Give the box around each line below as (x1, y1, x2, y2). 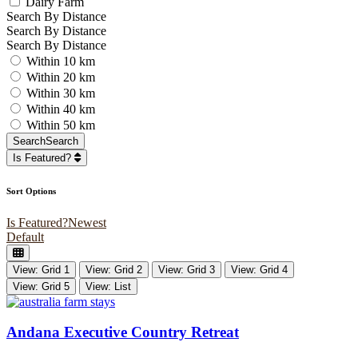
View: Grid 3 (158, 263, 215, 276)
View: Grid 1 (13, 263, 70, 276)
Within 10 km (26, 54, 95, 68)
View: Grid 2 (86, 263, 142, 276)
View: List (86, 280, 131, 292)
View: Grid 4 (231, 263, 288, 276)
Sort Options (6, 185, 56, 196)
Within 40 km (26, 101, 95, 116)
